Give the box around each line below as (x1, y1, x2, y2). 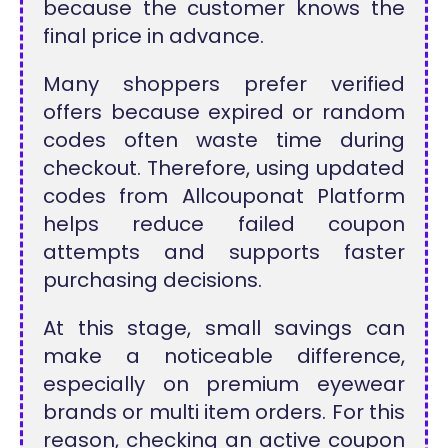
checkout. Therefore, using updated (43, 153, 405, 182)
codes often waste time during (43, 125, 405, 154)
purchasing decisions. (43, 265, 263, 294)
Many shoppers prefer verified (43, 69, 405, 98)
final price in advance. (43, 21, 265, 50)
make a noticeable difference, (43, 341, 405, 370)
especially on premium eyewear (43, 369, 405, 398)
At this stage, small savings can (43, 313, 405, 342)
